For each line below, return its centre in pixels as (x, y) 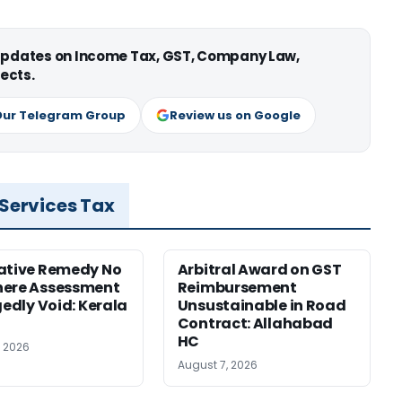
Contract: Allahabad (255, 323)
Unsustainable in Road (262, 305)
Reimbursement (237, 287)
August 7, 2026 (217, 364)
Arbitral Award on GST (259, 269)
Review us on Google (235, 115)
